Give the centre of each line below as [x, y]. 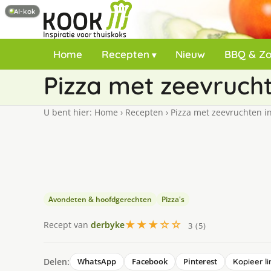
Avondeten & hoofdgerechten [100, 199]
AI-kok [24, 11]
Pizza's [173, 199]
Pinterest [200, 261]
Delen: [57, 261]
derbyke [108, 224]
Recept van [67, 224]
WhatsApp [97, 261]
